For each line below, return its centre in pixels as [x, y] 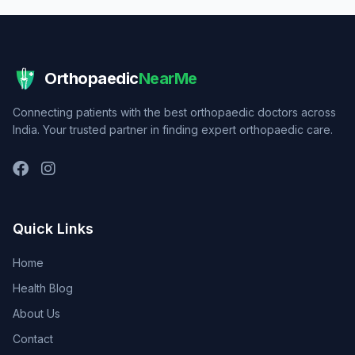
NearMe [168, 78]
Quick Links [53, 229]
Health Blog [43, 288]
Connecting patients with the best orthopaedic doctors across [174, 112]
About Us [36, 313]
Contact [33, 339]
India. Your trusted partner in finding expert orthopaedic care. [173, 130]
